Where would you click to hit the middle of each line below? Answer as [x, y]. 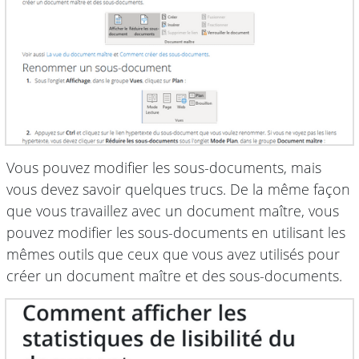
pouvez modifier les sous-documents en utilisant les [176, 233]
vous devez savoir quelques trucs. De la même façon [178, 190]
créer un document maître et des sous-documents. [174, 276]
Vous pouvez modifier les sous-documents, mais [164, 168]
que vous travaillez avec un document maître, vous [173, 211]
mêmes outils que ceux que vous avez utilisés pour [173, 254]
